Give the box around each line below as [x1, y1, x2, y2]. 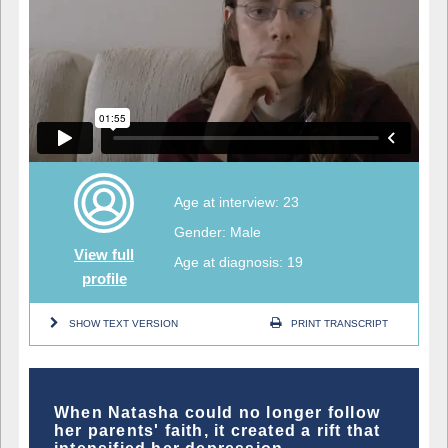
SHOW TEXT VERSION [69, 317, 178, 329]
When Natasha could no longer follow [54, 403, 381, 421]
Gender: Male [174, 223, 261, 240]
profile [81, 269, 127, 287]
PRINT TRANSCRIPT [291, 317, 388, 329]
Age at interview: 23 [174, 193, 299, 210]
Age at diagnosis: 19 [174, 253, 303, 270]
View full [74, 245, 134, 263]
